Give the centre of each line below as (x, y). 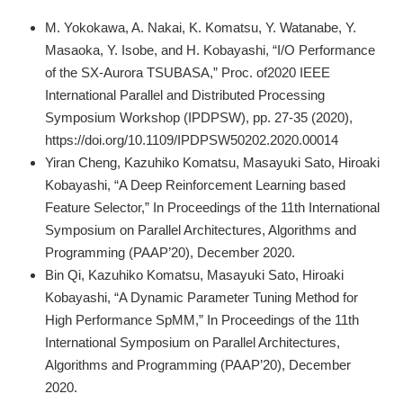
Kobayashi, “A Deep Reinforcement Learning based (195, 184)
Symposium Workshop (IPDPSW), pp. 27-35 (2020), (199, 117)
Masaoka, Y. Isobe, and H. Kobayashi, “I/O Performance (210, 49)
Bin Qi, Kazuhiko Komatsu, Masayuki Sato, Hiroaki (194, 274)
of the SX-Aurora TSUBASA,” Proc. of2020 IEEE (188, 72)
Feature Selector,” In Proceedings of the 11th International (212, 207)
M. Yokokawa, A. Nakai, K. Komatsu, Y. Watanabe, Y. (201, 27)
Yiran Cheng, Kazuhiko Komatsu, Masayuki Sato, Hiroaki (212, 162)
